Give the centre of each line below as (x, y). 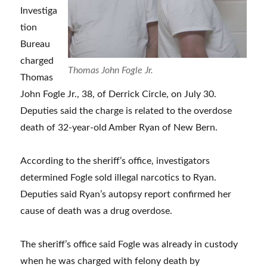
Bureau (35, 44)
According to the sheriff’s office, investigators (115, 161)
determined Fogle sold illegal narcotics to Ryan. (119, 178)
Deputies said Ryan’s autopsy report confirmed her (126, 194)
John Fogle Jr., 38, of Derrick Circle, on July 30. (119, 94)
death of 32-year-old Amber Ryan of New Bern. (119, 128)
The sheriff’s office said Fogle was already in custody (129, 244)
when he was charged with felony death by (110, 261)
